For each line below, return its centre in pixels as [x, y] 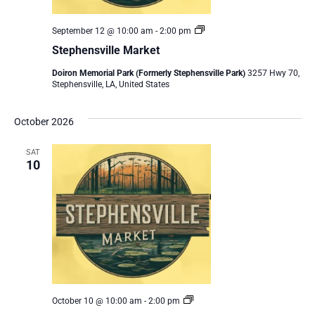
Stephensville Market [105, 50]
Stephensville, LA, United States [110, 84]
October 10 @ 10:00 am [97, 301]
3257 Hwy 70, [273, 73]
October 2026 [44, 121]
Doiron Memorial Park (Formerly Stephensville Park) [149, 73]
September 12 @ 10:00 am [102, 31]
